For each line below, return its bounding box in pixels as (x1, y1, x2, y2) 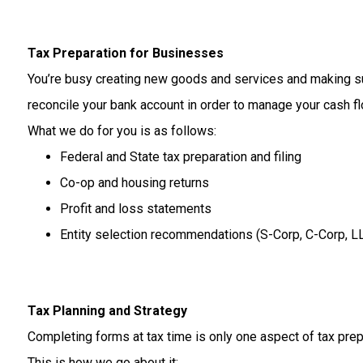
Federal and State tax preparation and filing (59, 149, 301, 164)
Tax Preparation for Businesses (27, 45, 224, 61)
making (310, 71, 354, 87)
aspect (259, 329, 302, 344)
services (233, 71, 287, 87)
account (139, 97, 187, 113)
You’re (27, 71, 65, 87)
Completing (27, 329, 96, 344)
